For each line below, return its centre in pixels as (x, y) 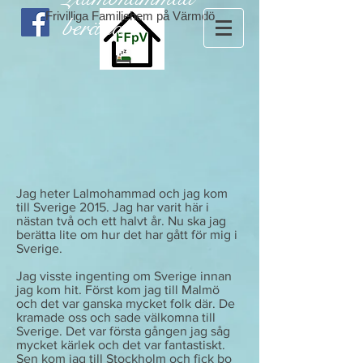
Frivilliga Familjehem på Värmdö (130, 16)
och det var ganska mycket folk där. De (126, 303)
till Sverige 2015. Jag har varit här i (113, 207)
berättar (97, 28)
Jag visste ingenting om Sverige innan (124, 276)
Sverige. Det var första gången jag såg (123, 331)
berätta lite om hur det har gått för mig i (127, 235)
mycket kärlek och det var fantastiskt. (121, 345)
